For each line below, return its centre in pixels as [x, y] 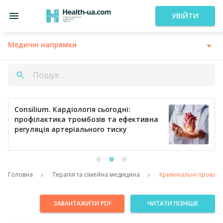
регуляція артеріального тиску [71, 129]
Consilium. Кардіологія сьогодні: [72, 109]
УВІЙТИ [185, 16]
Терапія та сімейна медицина [96, 174]
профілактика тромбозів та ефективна [86, 119]
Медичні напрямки [42, 45]
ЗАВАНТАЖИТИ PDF [82, 203]
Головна [20, 174]
